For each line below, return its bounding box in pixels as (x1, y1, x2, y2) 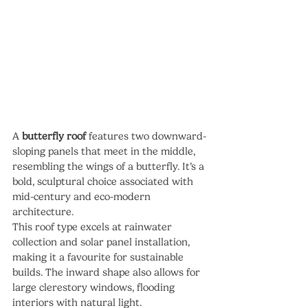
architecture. (12, 206, 74, 219)
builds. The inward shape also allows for (12, 266, 203, 279)
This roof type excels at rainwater (12, 221, 175, 234)
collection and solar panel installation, (12, 236, 192, 249)
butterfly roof (22, 130, 86, 143)
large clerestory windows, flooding (12, 281, 177, 294)
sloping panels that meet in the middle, (12, 145, 198, 158)
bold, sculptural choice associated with (12, 175, 196, 188)
